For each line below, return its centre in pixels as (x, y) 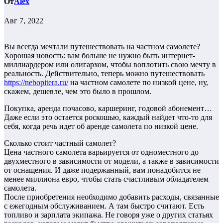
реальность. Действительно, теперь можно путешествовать (104, 74)
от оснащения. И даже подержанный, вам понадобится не (102, 170)
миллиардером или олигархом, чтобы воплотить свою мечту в (110, 65)
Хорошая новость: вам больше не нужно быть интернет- (100, 56)
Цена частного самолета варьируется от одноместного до (101, 152)
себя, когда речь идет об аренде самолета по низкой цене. (101, 126)
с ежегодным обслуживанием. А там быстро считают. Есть (104, 206)
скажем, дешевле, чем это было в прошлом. (78, 92)
